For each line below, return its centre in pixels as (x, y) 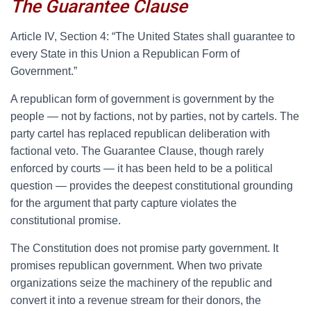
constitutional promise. (66, 220)
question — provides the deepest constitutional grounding (152, 186)
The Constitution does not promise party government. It (144, 248)
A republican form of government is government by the (142, 99)
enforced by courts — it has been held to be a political (142, 168)
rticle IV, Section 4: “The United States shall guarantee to (157, 36)
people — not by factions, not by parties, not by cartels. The (155, 116)
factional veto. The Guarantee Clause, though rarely (137, 151)
